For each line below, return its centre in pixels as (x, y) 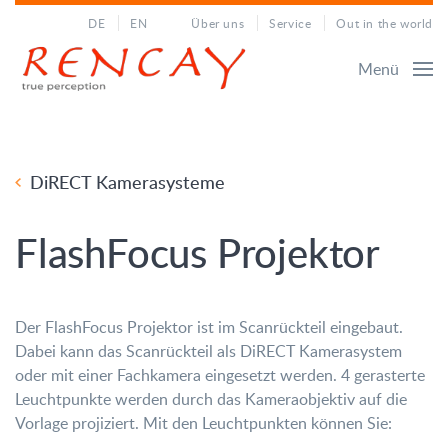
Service (290, 23)
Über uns (218, 23)
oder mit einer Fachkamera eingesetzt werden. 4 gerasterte (220, 375)
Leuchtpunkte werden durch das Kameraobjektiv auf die (211, 399)
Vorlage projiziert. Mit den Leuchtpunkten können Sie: (203, 423)
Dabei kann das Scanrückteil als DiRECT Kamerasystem (208, 351)
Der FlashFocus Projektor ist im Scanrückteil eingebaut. (209, 327)
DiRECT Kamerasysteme (127, 181)
